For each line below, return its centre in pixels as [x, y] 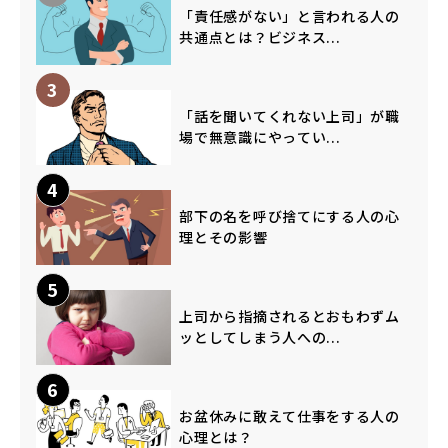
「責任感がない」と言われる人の [289, 16]
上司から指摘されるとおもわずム [289, 316]
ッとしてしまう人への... [260, 337]
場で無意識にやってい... [260, 137]
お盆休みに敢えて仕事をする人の [289, 416]
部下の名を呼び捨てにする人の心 [289, 216]
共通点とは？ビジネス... [260, 37]
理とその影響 [223, 237]
